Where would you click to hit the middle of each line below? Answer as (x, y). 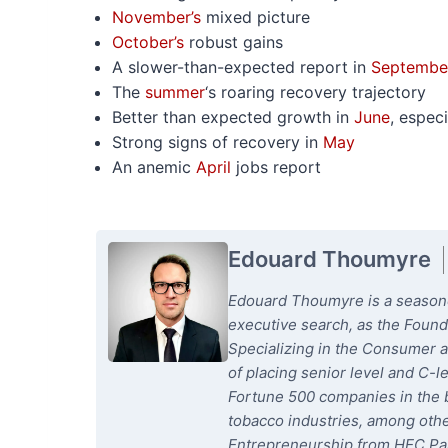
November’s (156, 17)
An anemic (154, 167)
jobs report (276, 167)
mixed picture (255, 17)
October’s (148, 42)
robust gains (233, 42)
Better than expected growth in (233, 117)
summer (175, 92)
